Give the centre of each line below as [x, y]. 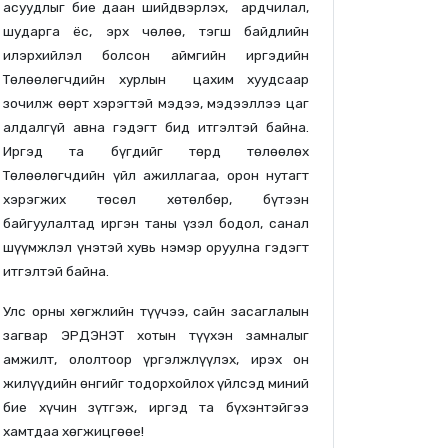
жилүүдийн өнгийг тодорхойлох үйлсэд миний [156, 382]
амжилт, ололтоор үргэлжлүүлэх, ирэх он [156, 358]
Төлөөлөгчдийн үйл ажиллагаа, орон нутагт [156, 174]
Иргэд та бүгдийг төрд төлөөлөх [156, 150]
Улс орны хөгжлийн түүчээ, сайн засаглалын [156, 310]
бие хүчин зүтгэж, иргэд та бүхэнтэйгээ [156, 406]
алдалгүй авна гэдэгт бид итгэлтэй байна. [156, 126]
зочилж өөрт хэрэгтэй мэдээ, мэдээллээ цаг [156, 102]
